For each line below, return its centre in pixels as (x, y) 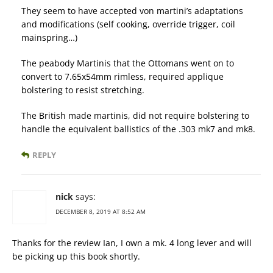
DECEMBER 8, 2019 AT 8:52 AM (101, 212)
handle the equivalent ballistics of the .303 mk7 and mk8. (138, 129)
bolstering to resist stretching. (83, 90)
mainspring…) (49, 38)
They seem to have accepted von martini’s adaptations (132, 11)
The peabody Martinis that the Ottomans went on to (128, 63)
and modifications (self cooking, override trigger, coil (128, 24)
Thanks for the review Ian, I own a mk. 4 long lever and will (132, 243)
